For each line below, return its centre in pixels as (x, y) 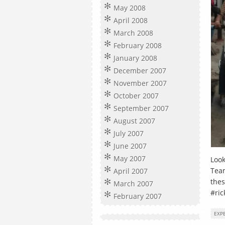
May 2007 (130, 158)
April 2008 (131, 20)
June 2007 (130, 146)
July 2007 (129, 133)
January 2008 (135, 58)
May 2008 (130, 8)
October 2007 (136, 96)
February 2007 (138, 196)
